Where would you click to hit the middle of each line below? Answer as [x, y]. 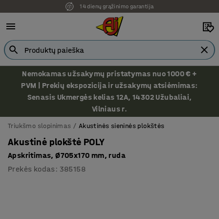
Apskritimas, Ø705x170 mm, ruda [67, 155]
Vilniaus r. [109, 109]
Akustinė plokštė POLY [56, 142]
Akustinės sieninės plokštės [121, 126]
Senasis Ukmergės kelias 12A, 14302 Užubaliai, [109, 97]
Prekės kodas [32, 169]
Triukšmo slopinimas [40, 126]
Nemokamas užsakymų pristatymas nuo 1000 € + [109, 74]
